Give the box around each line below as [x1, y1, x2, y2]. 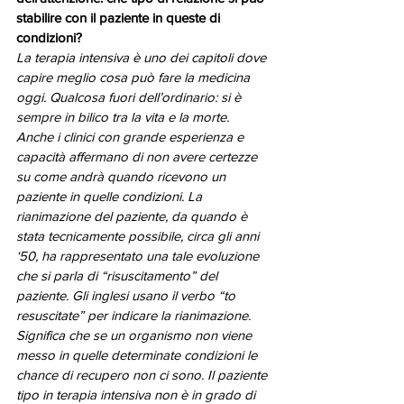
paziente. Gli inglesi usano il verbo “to [16, 288, 239, 304]
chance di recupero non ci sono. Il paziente [16, 367, 271, 383]
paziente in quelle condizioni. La [16, 188, 206, 205]
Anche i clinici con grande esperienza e [16, 129, 247, 145]
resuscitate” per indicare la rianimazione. [16, 308, 254, 324]
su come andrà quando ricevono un [16, 169, 229, 185]
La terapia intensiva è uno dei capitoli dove [16, 50, 270, 66]
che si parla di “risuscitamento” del [16, 268, 221, 284]
